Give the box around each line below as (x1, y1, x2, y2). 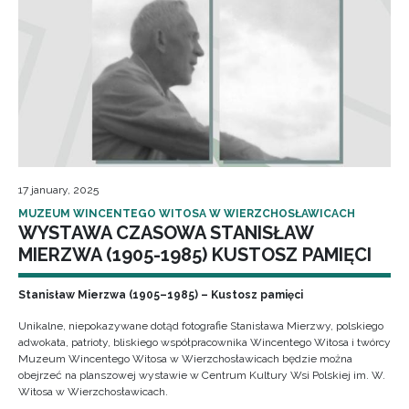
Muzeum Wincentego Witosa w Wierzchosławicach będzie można (18, 352, 352, 365)
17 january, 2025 (18, 184, 99, 196)
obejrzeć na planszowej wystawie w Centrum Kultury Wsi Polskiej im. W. (18, 369, 385, 382)
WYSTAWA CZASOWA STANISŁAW (18, 222, 313, 244)
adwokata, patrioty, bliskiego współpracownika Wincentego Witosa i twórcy (18, 336, 391, 349)
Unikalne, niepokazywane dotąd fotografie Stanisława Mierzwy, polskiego (18, 320, 383, 332)
